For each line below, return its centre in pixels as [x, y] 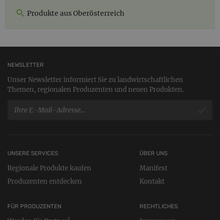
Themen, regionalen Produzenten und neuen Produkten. [96, 90]
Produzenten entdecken [45, 181]
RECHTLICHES [158, 206]
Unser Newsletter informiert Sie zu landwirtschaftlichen [95, 80]
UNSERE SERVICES [33, 153]
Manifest [153, 168]
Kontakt [152, 181]
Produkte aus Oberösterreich [75, 13]
